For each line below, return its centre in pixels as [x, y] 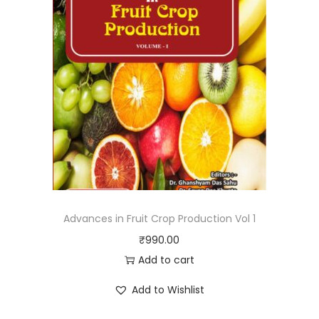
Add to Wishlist [168, 290]
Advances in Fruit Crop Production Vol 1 [159, 219]
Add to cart [166, 260]
